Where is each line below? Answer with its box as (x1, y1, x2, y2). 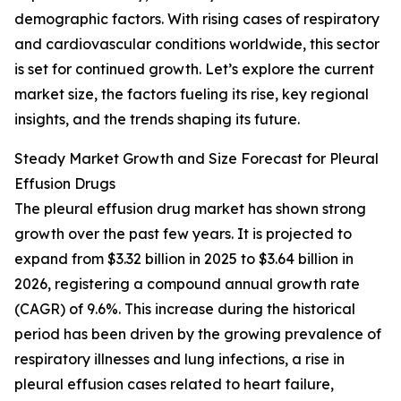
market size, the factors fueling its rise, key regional (14, 85, 369, 104)
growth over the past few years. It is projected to (14, 225, 352, 243)
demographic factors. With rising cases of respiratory (14, 10, 380, 29)
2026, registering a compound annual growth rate (14, 275, 360, 294)
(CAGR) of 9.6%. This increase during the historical (14, 300, 355, 319)
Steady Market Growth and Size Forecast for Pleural (14, 149, 379, 168)
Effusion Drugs (14, 175, 115, 193)
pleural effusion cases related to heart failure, (14, 375, 334, 394)
